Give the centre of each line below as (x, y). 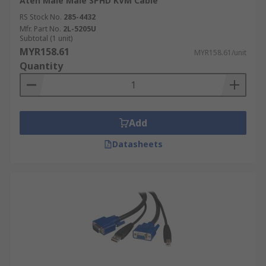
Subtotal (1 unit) (46, 38)
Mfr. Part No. (40, 29)
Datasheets (137, 144)
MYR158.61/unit (220, 53)
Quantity (41, 66)
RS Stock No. (41, 17)
